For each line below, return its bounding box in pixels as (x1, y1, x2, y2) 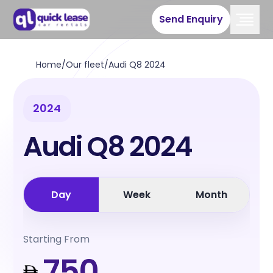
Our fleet (65, 58, 104, 71)
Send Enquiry (158, 12, 223, 26)
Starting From (23, 232, 90, 246)
